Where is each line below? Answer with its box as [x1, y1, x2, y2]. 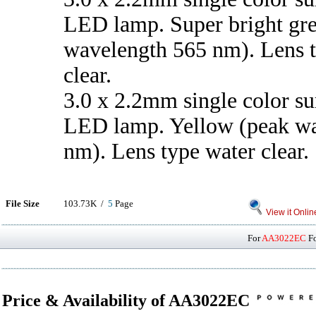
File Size [6, 198, 39, 209]
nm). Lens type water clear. [63, 139, 309, 164]
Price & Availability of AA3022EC [2, 291, 254, 310]
